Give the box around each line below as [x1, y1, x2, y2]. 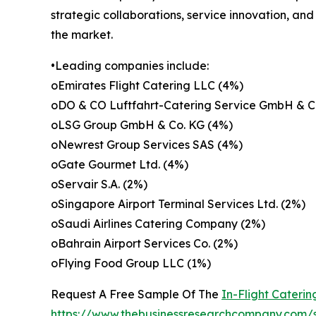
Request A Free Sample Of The [51, 287, 221, 302]
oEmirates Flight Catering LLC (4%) [51, 78, 243, 93]
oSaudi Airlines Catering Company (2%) [51, 217, 265, 231]
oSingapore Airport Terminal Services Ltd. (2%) [51, 197, 305, 212]
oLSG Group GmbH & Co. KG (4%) [51, 118, 233, 133]
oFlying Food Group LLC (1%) [51, 256, 211, 271]
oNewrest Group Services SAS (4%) [51, 138, 243, 152]
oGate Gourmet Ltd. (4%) [51, 157, 188, 172]
